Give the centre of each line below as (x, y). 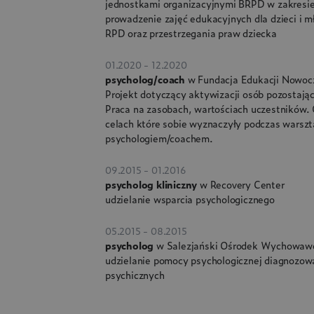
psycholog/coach (146, 79)
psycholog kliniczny (152, 184)
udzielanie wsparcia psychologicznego (190, 199)
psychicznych (135, 275)
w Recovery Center (242, 184)
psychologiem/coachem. (159, 138)
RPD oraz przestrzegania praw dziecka (191, 33)
